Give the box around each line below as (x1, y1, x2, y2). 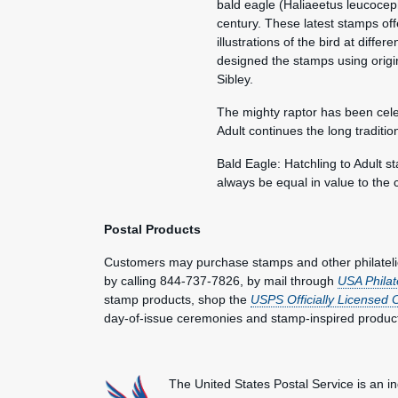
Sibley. (216, 71, 253, 86)
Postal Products (104, 221, 201, 236)
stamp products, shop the (104, 291, 251, 306)
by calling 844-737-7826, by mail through (104, 273, 338, 288)
